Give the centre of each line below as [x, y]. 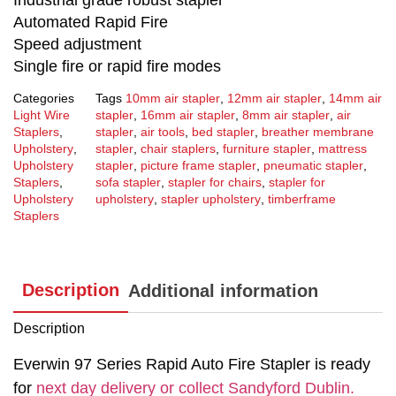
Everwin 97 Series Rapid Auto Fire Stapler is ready [192, 365]
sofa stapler [128, 183]
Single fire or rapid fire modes [117, 66]
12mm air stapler [274, 99]
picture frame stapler [198, 166]
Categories [44, 99]
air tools [162, 132]
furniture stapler [267, 149]
